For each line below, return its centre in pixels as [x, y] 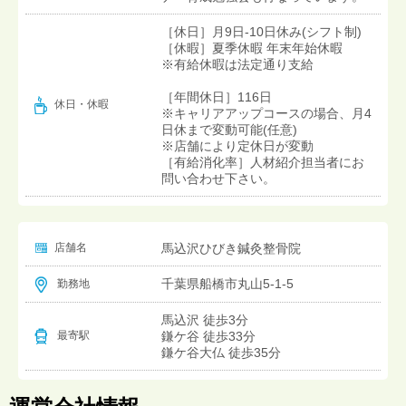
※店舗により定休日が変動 [237, 145]
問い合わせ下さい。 [218, 178]
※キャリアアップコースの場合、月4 [266, 113]
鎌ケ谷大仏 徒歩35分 [221, 352]
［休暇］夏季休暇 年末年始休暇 [252, 48]
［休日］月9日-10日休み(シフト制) [261, 31]
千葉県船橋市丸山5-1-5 [227, 283]
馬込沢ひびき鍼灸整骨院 [231, 248]
